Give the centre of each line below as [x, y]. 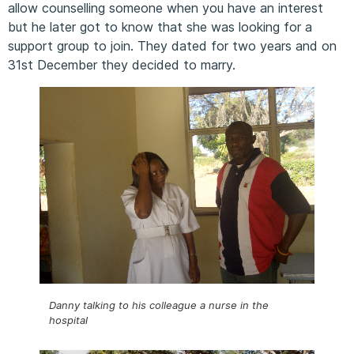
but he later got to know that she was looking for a [160, 27]
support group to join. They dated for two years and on [172, 46]
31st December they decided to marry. [122, 65]
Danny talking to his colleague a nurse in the [159, 305]
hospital [68, 320]
